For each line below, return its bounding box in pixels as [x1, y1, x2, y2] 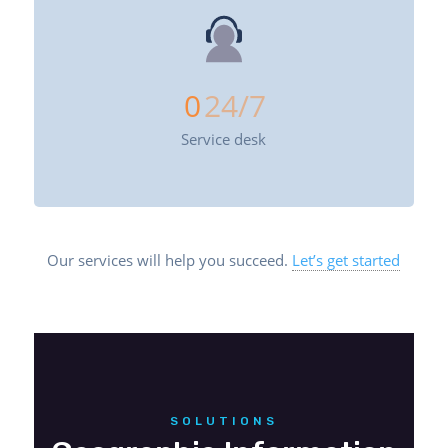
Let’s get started [292, 249, 401, 270]
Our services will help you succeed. [47, 249, 293, 270]
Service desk [181, 128, 267, 149]
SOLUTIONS [169, 413, 278, 428]
